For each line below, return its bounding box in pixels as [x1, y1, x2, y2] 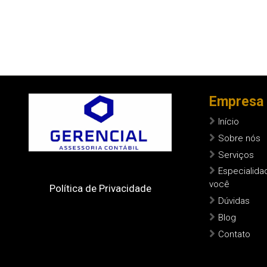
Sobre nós [218, 133, 260, 144]
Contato [218, 229, 250, 240]
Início [218, 116, 239, 127]
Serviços [218, 150, 254, 160]
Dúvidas [218, 195, 250, 206]
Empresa [209, 94, 263, 110]
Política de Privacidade [49, 182, 151, 194]
